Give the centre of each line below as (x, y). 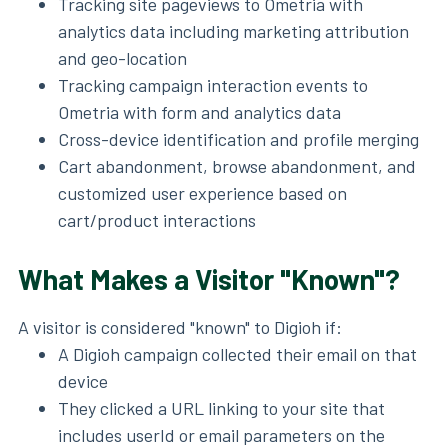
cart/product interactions (157, 220)
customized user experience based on (202, 193)
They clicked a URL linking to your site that (221, 408)
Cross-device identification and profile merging (238, 139)
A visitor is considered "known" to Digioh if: (180, 327)
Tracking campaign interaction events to (213, 85)
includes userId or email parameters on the (221, 435)
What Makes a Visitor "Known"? (209, 279)
